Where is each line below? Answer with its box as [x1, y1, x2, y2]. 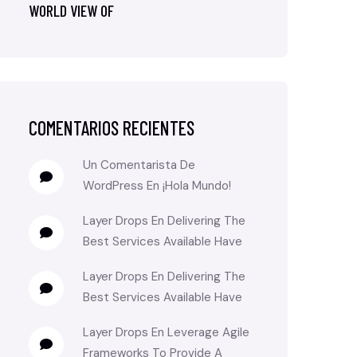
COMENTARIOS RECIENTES [29, 116, 194, 139]
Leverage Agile [167, 324, 249, 340]
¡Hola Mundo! [163, 178, 231, 194]
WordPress [83, 178, 143, 194]
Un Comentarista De [83, 157, 195, 173]
